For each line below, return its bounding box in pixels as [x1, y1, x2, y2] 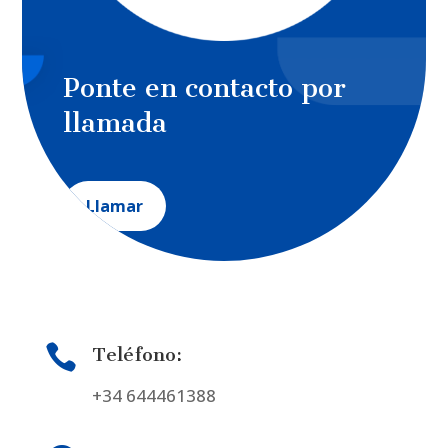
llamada [62, 106, 167, 139]
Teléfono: [91, 343, 182, 367]
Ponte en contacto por [62, 71, 346, 104]
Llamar [85, 194, 143, 217]
